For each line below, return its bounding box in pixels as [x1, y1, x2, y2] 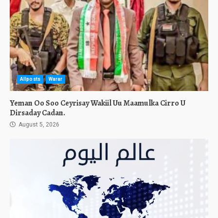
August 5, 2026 [17, 121, 59, 128]
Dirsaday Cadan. [10, 108, 65, 118]
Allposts [20, 76, 40, 82]
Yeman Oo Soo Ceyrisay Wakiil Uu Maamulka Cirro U [10, 98, 185, 109]
